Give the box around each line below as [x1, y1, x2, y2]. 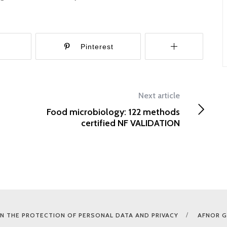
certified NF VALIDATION [81, 118, 180, 129]
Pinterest [80, 43, 113, 51]
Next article [138, 91, 180, 100]
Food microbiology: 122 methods [47, 106, 180, 118]
